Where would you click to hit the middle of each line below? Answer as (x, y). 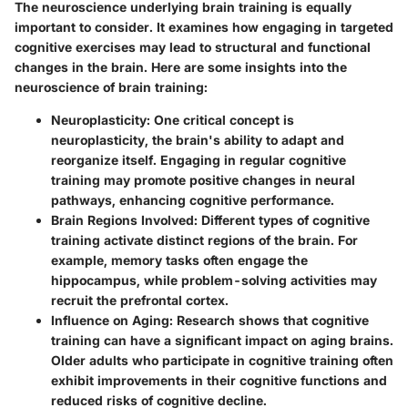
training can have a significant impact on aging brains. (222, 340)
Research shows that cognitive (271, 320)
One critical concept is (222, 120)
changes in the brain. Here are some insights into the (181, 67)
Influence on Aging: (112, 320)
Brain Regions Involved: (124, 220)
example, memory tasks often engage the (179, 260)
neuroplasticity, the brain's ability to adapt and (198, 140)
